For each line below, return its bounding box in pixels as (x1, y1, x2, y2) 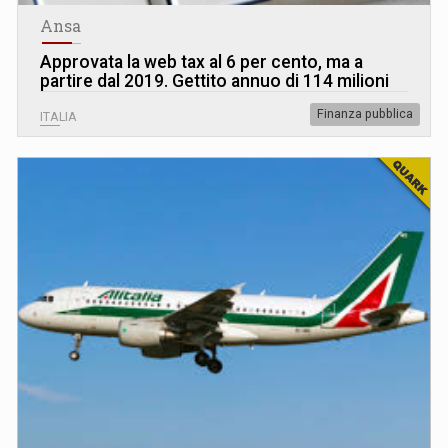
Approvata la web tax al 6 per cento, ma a (40, 51, 363, 72)
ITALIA (40, 109, 77, 124)
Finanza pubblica (317, 106, 413, 121)
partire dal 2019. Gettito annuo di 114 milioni (40, 70, 389, 91)
